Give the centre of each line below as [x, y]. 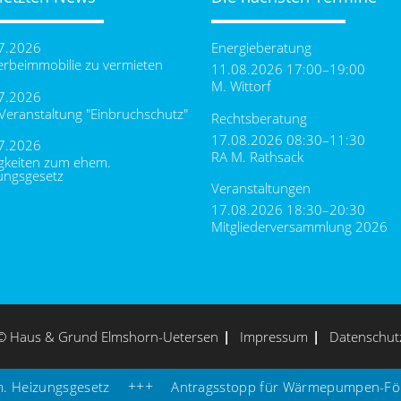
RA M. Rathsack [257, 156]
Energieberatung [261, 48]
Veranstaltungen [261, 188]
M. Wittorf [241, 86]
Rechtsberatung [259, 118]
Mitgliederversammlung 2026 [299, 226]
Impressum [274, 337]
